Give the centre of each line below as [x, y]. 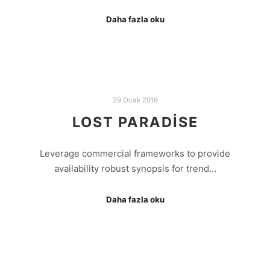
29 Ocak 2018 [135, 100]
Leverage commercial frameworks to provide [135, 154]
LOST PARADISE [135, 122]
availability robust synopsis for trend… [135, 169]
